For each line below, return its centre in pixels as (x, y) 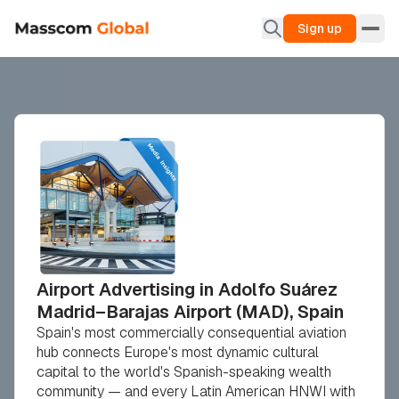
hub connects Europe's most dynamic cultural (178, 352)
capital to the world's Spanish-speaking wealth (184, 372)
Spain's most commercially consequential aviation (191, 333)
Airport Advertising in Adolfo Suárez (187, 289)
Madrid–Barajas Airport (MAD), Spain (190, 312)
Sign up (320, 28)
